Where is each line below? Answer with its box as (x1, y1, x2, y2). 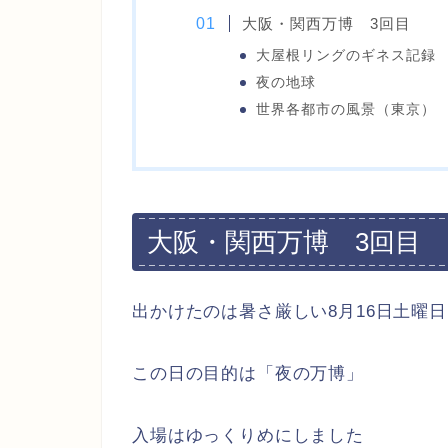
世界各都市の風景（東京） (255, 102, 436, 117)
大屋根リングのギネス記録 (255, 48, 436, 63)
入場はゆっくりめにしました (132, 425, 364, 445)
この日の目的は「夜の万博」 (132, 363, 364, 383)
